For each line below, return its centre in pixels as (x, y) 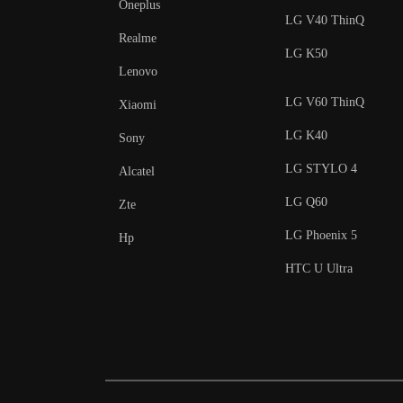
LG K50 (306, 54)
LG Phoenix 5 (321, 235)
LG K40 (306, 135)
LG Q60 (306, 202)
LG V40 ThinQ (325, 20)
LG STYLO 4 (321, 169)
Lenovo (138, 72)
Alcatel (137, 171)
